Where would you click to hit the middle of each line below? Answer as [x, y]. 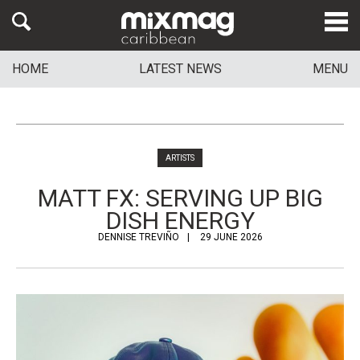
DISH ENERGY [180, 221]
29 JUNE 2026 [231, 237]
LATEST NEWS [180, 69]
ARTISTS [180, 158]
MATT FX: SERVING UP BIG [180, 198]
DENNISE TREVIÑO [138, 237]
